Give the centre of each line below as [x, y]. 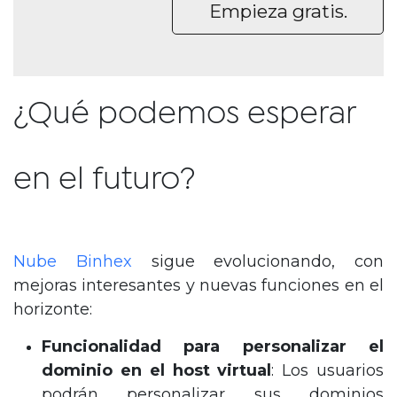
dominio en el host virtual [157, 371]
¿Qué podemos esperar [184, 115]
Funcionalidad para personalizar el [213, 347]
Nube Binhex [82, 262]
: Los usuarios [328, 371]
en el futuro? [105, 180]
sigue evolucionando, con [267, 262]
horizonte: [53, 310]
